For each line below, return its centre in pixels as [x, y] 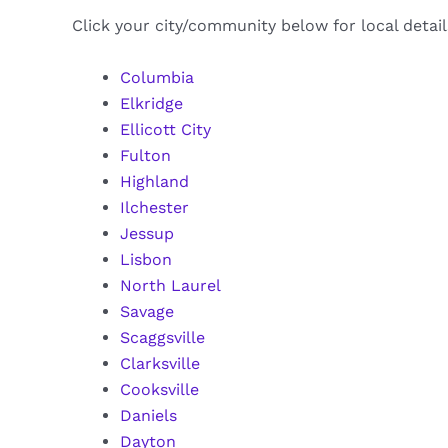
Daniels [148, 415]
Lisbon [146, 259]
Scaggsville [162, 337]
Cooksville [159, 389]
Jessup [147, 233]
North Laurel [170, 285]
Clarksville [160, 363]
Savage [147, 311]
